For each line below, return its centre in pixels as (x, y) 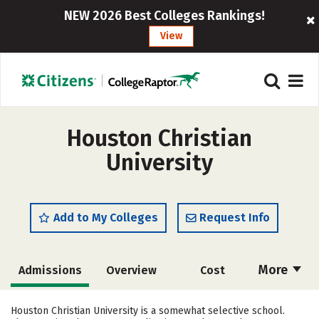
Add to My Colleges (106, 218)
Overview (131, 270)
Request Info (235, 218)
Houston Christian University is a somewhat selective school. (148, 311)
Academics (50, 303)
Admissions (50, 270)
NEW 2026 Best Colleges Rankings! (164, 16)
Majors (130, 303)
